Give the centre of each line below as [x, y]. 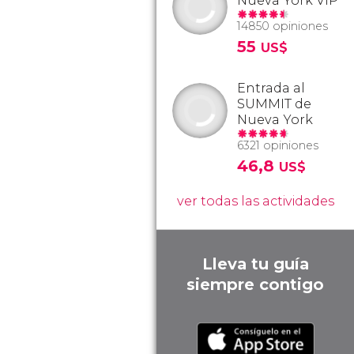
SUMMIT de [274, 104]
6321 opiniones [278, 145]
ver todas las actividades [255, 201]
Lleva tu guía [255, 264]
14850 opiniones [282, 26]
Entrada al [271, 88]
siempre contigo [255, 284]
